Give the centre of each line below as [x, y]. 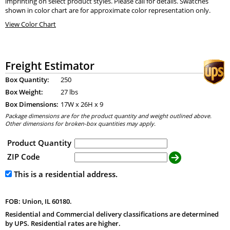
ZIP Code [23, 157]
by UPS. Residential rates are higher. [63, 223]
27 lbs [69, 92]
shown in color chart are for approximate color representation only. [108, 10]
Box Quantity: [27, 80]
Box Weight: [24, 92]
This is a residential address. [64, 174]
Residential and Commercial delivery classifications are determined [112, 214]
